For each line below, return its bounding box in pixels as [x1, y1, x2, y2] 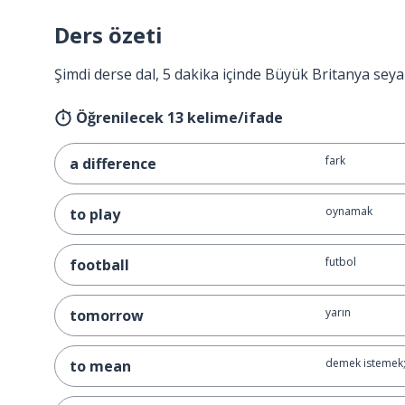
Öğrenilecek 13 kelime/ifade [76, 108, 283, 127]
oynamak [325, 203, 372, 219]
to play [70, 204, 120, 224]
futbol [325, 254, 356, 269]
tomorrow [70, 306, 144, 325]
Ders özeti [54, 20, 163, 50]
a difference [70, 154, 156, 174]
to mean [70, 356, 131, 376]
